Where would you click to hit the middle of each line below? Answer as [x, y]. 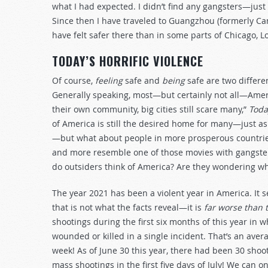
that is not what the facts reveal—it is [128, 207]
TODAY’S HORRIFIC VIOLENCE [128, 61]
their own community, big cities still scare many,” [150, 109]
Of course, [74, 80]
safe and [144, 80]
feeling [110, 80]
